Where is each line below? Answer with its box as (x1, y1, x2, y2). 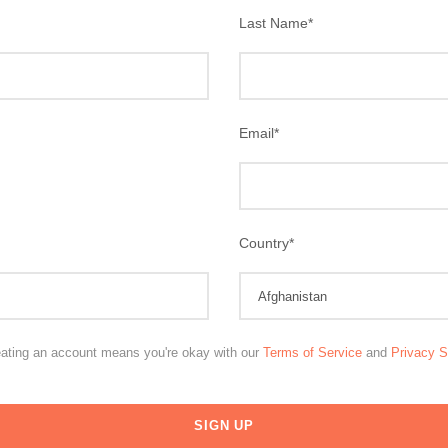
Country (239, 235, 289, 251)
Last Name (239, 15, 308, 31)
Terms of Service (263, 345, 362, 360)
